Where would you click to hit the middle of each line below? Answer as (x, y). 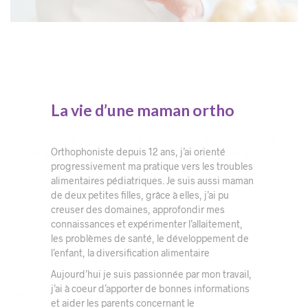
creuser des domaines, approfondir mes (138, 209)
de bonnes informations (198, 288)
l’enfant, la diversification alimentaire (131, 252)
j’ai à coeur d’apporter (98, 288)
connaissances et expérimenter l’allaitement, (147, 223)
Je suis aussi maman (210, 180)
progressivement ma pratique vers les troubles (152, 166)
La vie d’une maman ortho (143, 110)
